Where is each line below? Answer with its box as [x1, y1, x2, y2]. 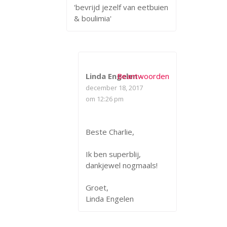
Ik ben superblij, [85, 148, 141, 159]
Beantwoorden [117, 70, 170, 81]
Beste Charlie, [85, 126, 134, 137]
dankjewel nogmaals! [85, 160, 158, 170]
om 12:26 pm [85, 94, 124, 103]
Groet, [85, 182, 108, 193]
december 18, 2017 [85, 83, 143, 92]
